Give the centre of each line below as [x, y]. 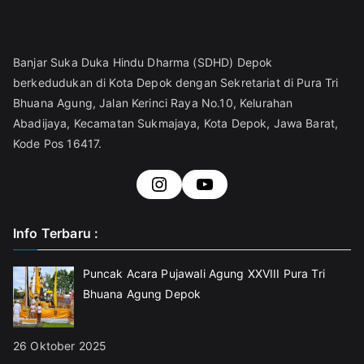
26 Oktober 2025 [60, 346]
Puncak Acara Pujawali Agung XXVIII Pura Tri [204, 273]
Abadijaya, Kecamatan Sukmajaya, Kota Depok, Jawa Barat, [176, 123]
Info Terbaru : [56, 233]
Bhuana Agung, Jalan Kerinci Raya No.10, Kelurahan [153, 102]
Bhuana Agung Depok [142, 293]
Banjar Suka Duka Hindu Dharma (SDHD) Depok [143, 62]
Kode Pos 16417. [58, 143]
